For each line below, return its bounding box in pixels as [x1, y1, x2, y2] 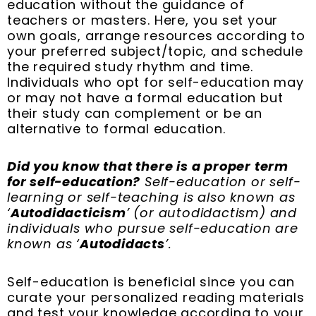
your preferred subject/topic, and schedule [7, 42, 303, 60]
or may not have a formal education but [7, 88, 284, 107]
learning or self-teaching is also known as [7, 188, 296, 207]
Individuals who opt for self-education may [7, 73, 304, 91]
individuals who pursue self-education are [7, 219, 298, 238]
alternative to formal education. [7, 119, 226, 138]
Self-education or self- [140, 173, 301, 191]
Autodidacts [80, 235, 165, 253]
